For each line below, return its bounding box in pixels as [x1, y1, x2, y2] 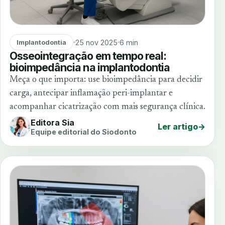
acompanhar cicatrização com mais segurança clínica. [10, 102, 205, 112]
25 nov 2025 [75, 38, 118, 47]
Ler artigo [158, 122, 198, 132]
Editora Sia [31, 117, 74, 128]
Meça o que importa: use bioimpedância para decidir [10, 75, 202, 85]
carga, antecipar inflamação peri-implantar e [10, 89, 173, 98]
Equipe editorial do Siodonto [31, 127, 137, 136]
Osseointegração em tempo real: [10, 49, 167, 63]
